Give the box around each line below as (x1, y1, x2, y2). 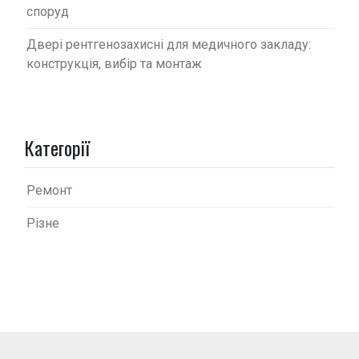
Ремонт (26, 182, 72, 198)
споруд (26, 3, 69, 19)
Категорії (24, 132, 90, 162)
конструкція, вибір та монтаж (26, 55, 202, 71)
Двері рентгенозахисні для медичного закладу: (26, 36, 311, 52)
